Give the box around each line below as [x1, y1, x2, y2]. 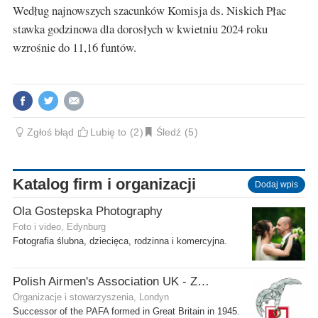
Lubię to [90, 126, 127, 138]
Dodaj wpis [255, 179, 298, 190]
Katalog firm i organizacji [13, 175, 196, 193]
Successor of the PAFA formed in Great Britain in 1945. [13, 306, 240, 317]
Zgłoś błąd [26, 126, 74, 138]
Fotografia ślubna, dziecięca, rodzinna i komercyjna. [13, 236, 227, 246]
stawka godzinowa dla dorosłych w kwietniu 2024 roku [13, 20, 268, 37]
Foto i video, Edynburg [13, 221, 106, 232]
